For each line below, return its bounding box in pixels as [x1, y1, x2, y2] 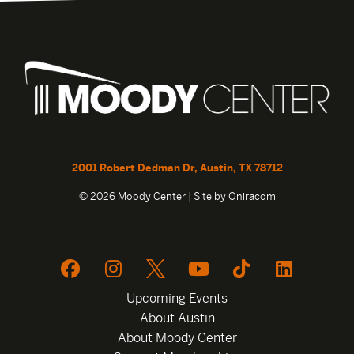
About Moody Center [117, 330, 237, 345]
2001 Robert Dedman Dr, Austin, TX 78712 [71, 161, 283, 174]
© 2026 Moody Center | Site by [78, 190, 228, 202]
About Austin [139, 310, 215, 326]
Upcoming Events [126, 290, 228, 306]
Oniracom [228, 190, 276, 202]
